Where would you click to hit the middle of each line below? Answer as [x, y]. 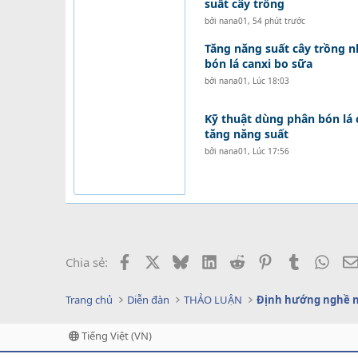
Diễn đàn [149, 300]
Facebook [158, 261]
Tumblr [320, 261]
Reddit [263, 261]
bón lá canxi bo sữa [258, 64]
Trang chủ [89, 300]
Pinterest [297, 261]
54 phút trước [278, 21]
